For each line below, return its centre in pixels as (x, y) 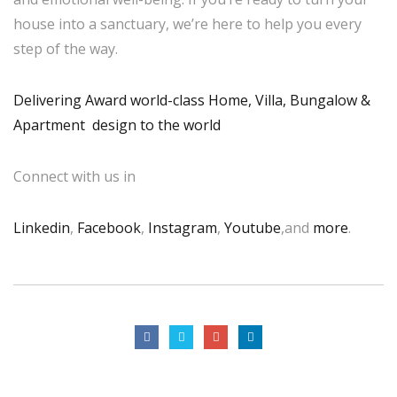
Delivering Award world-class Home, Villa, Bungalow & (192, 100)
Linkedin (42, 228)
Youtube (253, 228)
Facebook (109, 228)
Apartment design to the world (117, 125)
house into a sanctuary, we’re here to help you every (187, 24)
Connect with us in (74, 176)
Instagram (183, 228)
